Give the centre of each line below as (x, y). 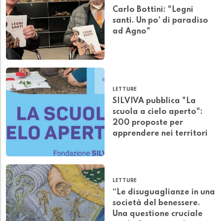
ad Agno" (131, 32)
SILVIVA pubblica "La (154, 101)
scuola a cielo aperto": (158, 112)
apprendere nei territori (160, 134)
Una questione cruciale (158, 214)
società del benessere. (156, 203)
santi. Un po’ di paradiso (160, 21)
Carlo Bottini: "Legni (153, 10)
